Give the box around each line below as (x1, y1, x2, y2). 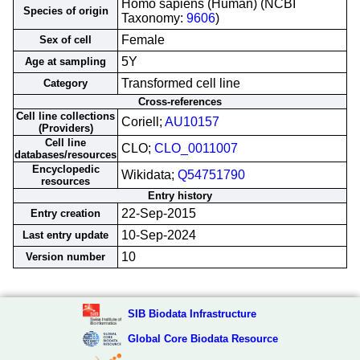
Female (121, 33, 165, 47)
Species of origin (22, 5, 108, 17)
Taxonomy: (121, 11, 186, 25)
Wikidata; (121, 168, 178, 182)
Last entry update (22, 229, 108, 241)
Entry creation (31, 207, 100, 219)
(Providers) (38, 122, 93, 134)
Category (43, 77, 88, 89)
